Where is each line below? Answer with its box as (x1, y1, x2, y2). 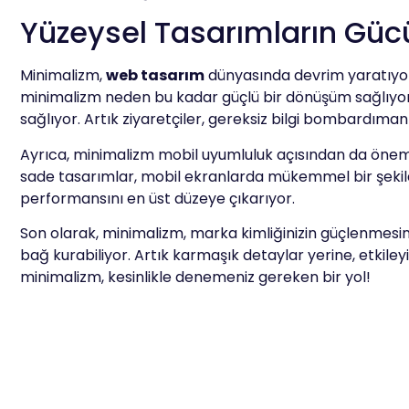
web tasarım (106, 65, 204, 87)
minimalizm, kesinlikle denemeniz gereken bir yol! (20, 267, 371, 288)
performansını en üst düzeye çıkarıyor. (20, 187, 295, 209)
